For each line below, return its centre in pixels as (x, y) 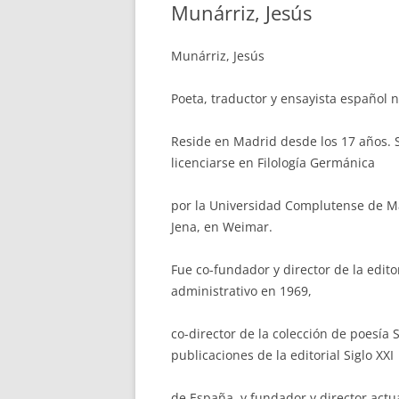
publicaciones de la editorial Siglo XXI (282, 355)
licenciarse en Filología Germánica (273, 163)
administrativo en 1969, (241, 291)
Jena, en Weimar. (222, 227)
